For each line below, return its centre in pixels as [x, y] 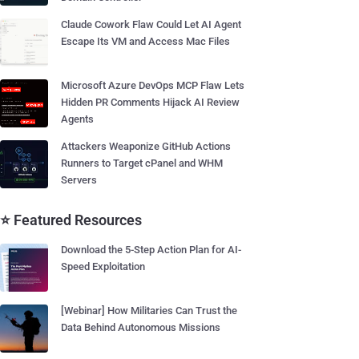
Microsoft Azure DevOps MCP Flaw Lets [153, 85]
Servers [79, 180]
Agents [77, 119]
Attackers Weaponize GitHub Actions [146, 146]
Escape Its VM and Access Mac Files [145, 41]
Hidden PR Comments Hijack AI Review [150, 102]
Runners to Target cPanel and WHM [142, 163]
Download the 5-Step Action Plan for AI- [151, 250]
